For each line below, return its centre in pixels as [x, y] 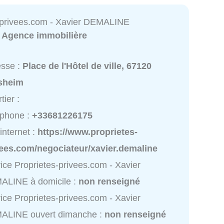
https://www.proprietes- [88, 132]
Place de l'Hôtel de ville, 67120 [87, 66]
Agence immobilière [44, 35]
